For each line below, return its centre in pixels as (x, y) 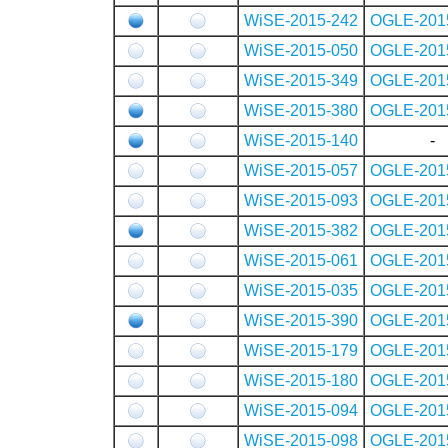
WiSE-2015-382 (300, 230)
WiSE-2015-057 (300, 170)
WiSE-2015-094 (300, 410)
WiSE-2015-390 (300, 320)
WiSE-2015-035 (300, 290)
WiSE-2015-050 (300, 50)
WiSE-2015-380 (300, 110)
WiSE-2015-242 (300, 20)
